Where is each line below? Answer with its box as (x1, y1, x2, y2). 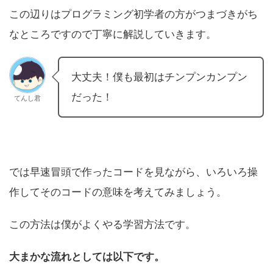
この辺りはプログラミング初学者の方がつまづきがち (9, 8, 258, 21)
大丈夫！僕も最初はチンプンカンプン (71, 71, 247, 83)
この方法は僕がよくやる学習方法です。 (9, 218, 196, 231)
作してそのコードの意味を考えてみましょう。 (9, 186, 227, 199)
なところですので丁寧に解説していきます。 (9, 28, 216, 41)
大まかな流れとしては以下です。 (9, 250, 165, 263)
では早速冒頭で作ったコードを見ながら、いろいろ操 (9, 166, 258, 179)
